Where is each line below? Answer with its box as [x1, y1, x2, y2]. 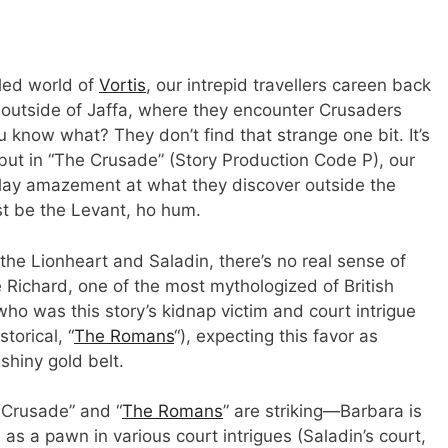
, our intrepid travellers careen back [146, 75, 431, 96]
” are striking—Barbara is [223, 401, 422, 422]
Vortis [99, 75, 146, 96]
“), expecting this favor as [174, 325, 378, 346]
